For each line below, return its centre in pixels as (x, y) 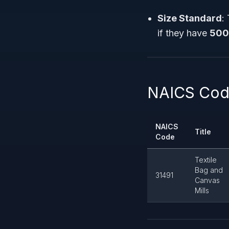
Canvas (207, 180)
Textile (206, 160)
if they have (184, 33)
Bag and (209, 170)
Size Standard (190, 18)
